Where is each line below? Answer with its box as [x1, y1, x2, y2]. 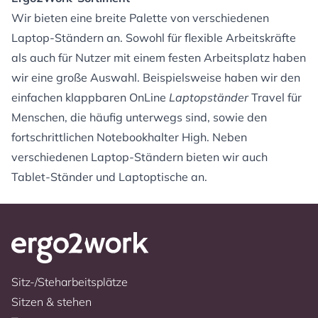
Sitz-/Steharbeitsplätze [11, 275, 128, 290]
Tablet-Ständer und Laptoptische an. [11, 170, 207, 185]
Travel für [251, 90, 302, 105]
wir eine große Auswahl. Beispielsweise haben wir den [11, 70, 300, 85]
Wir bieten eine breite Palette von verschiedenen [11, 11, 269, 26]
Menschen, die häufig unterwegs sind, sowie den [11, 110, 267, 125]
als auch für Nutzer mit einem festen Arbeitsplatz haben [11, 50, 306, 65]
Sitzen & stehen [11, 295, 92, 309]
